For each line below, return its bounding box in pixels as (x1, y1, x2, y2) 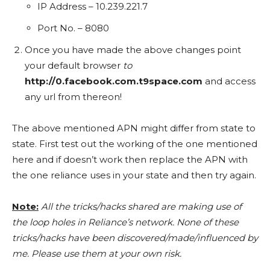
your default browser (25, 60, 123, 72)
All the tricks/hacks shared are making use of (41, 201, 242, 213)
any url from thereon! (25, 91, 122, 103)
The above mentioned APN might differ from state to (12, 122, 256, 134)
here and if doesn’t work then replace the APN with (12, 154, 248, 166)
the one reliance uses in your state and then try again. (12, 169, 256, 181)
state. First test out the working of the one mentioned (12, 138, 257, 150)
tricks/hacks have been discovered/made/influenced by (12, 232, 258, 244)
